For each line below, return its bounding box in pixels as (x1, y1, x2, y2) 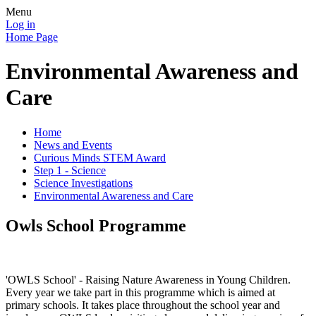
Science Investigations (34, 176, 133, 189)
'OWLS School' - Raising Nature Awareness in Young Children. (6, 273, 291, 286)
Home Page (6, 31, 58, 43)
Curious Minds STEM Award (34, 151, 166, 164)
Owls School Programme (6, 216, 186, 235)
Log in (6, 18, 35, 30)
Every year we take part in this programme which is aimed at (6, 286, 275, 298)
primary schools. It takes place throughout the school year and (6, 298, 280, 311)
